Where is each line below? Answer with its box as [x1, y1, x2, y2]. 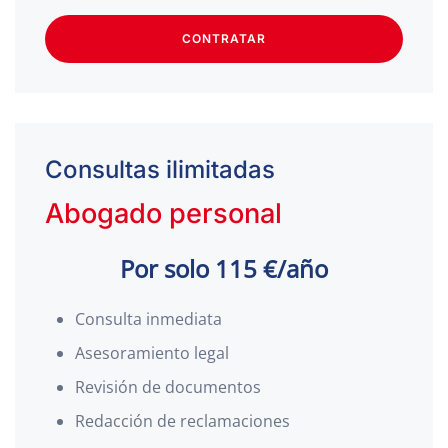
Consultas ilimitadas [45, 155, 275, 184]
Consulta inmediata [75, 308, 222, 330]
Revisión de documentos [75, 376, 261, 398]
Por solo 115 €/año [120, 252, 328, 285]
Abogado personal [45, 197, 282, 230]
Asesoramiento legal [75, 342, 229, 364]
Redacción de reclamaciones [75, 410, 290, 432]
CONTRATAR [182, 31, 266, 46]
